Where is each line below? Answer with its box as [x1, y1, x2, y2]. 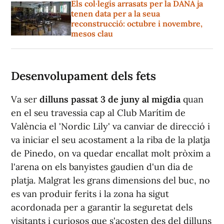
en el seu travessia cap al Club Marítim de [11, 107, 185, 119]
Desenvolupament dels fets [11, 68, 156, 83]
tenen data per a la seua [71, 8, 160, 19]
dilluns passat [39, 93, 98, 105]
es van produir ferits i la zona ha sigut [11, 188, 169, 200]
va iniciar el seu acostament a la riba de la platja [11, 134, 210, 146]
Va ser [11, 93, 39, 105]
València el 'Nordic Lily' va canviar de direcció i [11, 120, 210, 132]
